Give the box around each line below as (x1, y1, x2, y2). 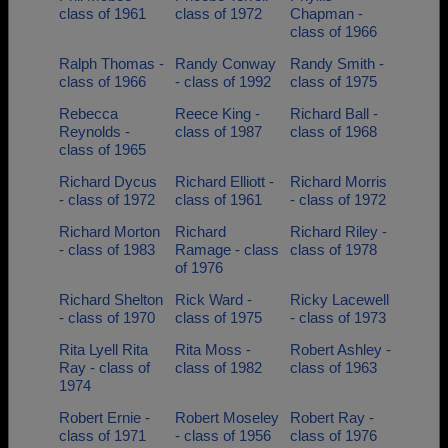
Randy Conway (174, 55, 276, 72)
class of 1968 (290, 123, 377, 140)
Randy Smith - (290, 55, 384, 72)
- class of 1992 (174, 73, 271, 90)
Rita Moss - (174, 341, 251, 358)
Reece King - (174, 105, 260, 122)
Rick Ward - (174, 291, 252, 308)
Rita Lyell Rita (59, 341, 148, 358)
